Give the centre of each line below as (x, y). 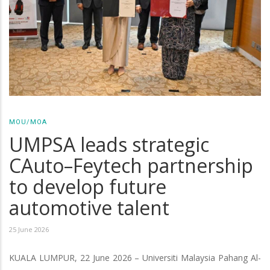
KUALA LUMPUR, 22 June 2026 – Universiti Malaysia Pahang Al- (135, 257)
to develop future (88, 186)
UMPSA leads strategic (109, 144)
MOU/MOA (28, 122)
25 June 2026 (29, 229)
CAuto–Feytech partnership (131, 165)
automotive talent (89, 207)
